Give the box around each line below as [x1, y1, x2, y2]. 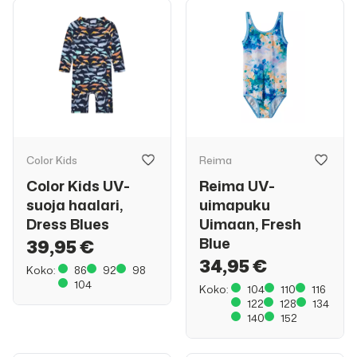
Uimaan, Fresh [199, 214, 301, 234]
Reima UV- [199, 175, 275, 196]
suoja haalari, [26, 194, 123, 215]
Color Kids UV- [26, 175, 130, 196]
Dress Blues [26, 214, 109, 234]
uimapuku [199, 194, 270, 215]
